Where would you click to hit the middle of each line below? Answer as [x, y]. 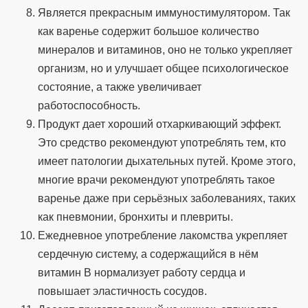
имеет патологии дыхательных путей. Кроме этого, [167, 162]
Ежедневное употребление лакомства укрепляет [163, 236]
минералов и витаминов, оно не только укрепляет [165, 50]
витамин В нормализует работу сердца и [142, 273]
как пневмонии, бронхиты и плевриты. [135, 217]
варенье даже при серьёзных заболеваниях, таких [167, 199]
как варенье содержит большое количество [148, 32]
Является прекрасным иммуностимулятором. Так [164, 13]
